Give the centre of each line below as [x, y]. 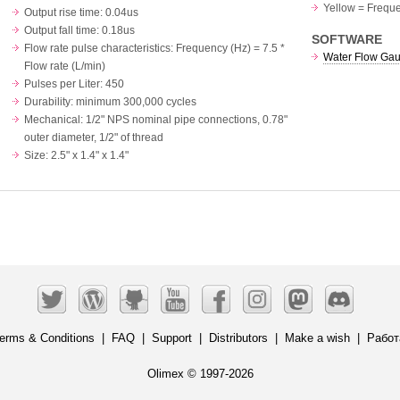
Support [172, 338]
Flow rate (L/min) [65, 67]
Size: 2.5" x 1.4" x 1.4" [76, 156]
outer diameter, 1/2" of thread [94, 138]
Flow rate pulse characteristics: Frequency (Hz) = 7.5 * [154, 49]
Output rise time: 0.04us [81, 13]
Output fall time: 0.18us [79, 31]
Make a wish [317, 338]
